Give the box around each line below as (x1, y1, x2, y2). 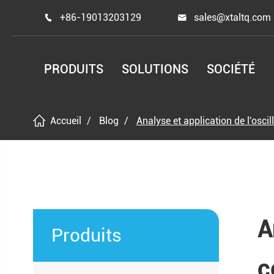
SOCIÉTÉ (207, 62, 256, 76)
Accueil (50, 115, 81, 127)
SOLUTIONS (122, 62, 189, 76)
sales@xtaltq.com (194, 12, 272, 23)
